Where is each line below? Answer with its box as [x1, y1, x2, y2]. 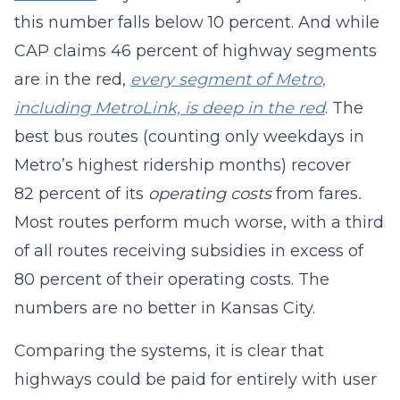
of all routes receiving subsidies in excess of [14, 241, 363, 261]
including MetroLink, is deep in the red [14, 98, 325, 118]
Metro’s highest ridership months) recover [14, 155, 351, 175]
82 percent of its [14, 184, 148, 204]
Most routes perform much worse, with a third [14, 212, 384, 232]
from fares [276, 184, 358, 204]
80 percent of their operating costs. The [14, 270, 329, 289]
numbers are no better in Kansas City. [14, 298, 315, 318]
